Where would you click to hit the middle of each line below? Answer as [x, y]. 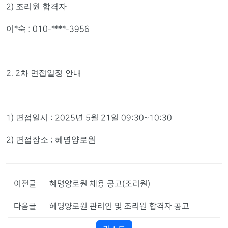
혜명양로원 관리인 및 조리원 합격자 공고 [119, 206]
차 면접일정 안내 [51, 73]
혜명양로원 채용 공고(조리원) [99, 184]
